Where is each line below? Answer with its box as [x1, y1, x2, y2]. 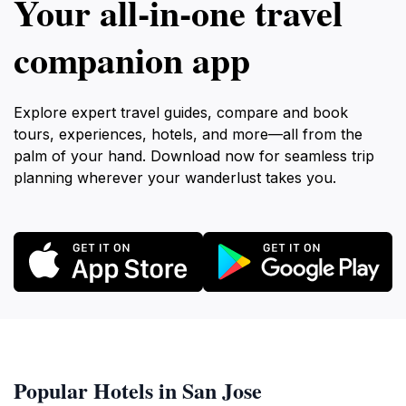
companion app [14, 33, 250, 87]
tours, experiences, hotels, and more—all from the [14, 125, 362, 144]
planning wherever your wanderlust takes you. [14, 169, 336, 188]
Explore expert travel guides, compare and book [14, 103, 348, 122]
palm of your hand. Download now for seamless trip [14, 147, 374, 166]
